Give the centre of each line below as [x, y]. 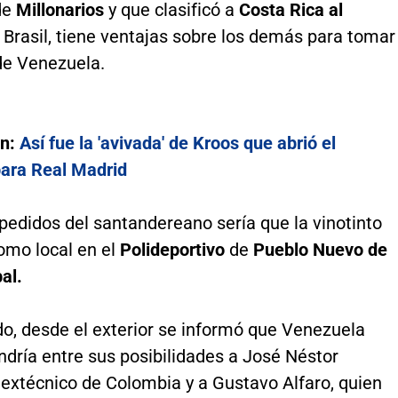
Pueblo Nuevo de [320, 249]
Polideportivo [174, 249]
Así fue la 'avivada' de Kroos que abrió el [177, 143]
